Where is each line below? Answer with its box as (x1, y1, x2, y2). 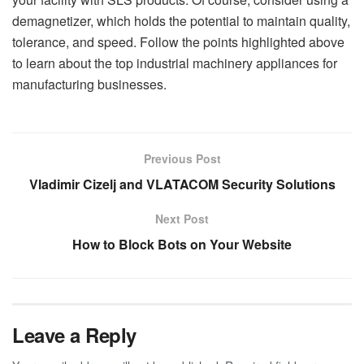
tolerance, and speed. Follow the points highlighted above (12, 32, 344, 52)
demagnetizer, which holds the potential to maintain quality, (12, 11, 350, 31)
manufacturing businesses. (12, 75, 167, 94)
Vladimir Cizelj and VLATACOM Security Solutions (28, 175, 336, 194)
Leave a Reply (12, 321, 136, 349)
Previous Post (143, 150, 221, 167)
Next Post (155, 210, 209, 227)
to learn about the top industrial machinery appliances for (12, 54, 337, 73)
